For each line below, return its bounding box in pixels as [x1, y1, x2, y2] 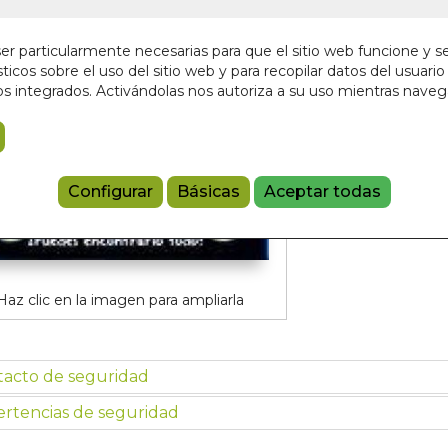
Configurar [67, 182, 153, 202]
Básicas [176, 182, 240, 202]
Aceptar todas [263, 182, 381, 202]
